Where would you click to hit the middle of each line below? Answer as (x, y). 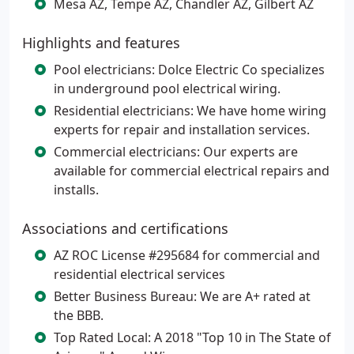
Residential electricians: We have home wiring (190, 111)
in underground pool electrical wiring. (167, 88)
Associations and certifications (125, 228)
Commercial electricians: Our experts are (176, 152)
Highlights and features (101, 43)
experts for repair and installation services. (182, 130)
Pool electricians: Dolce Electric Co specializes (189, 70)
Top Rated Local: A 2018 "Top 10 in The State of (192, 337)
